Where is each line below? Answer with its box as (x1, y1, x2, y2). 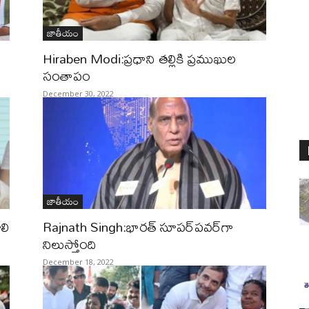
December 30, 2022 (43, 88, 114, 99)
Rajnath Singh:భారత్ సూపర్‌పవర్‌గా (43, 213, 233, 240)
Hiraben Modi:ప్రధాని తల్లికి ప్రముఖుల (43, 45, 236, 72)
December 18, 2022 (43, 257, 114, 267)
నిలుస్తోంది (43, 230, 97, 257)
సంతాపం (43, 62, 90, 89)
